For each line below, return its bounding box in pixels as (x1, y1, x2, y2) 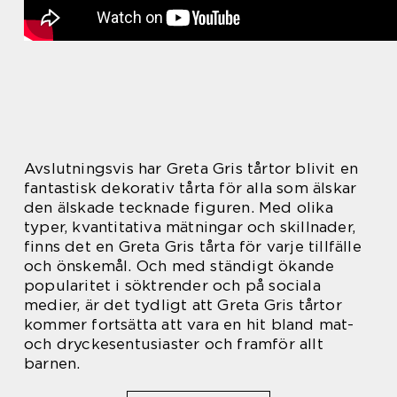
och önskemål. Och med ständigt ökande (24, 257, 335, 275)
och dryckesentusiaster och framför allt (24, 335, 323, 353)
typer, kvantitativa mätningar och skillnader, (24, 218, 356, 236)
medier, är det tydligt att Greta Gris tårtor (24, 296, 342, 314)
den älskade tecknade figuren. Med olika (24, 198, 333, 216)
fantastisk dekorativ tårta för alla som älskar (24, 179, 357, 197)
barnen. (24, 354, 81, 372)
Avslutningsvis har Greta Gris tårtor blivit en (24, 160, 359, 177)
